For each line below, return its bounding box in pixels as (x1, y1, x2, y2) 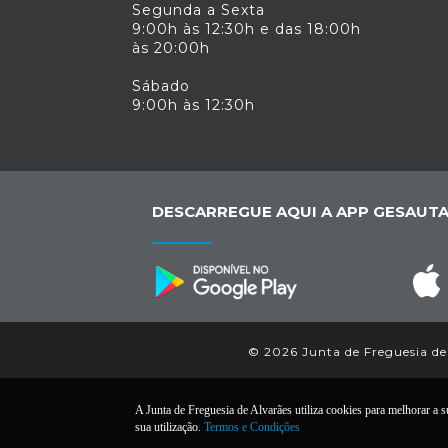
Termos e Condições (203, 420, 300, 434)
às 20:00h (132, 39, 210, 57)
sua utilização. (134, 420, 204, 434)
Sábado (132, 77, 190, 95)
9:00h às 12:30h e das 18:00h (132, 20, 361, 38)
